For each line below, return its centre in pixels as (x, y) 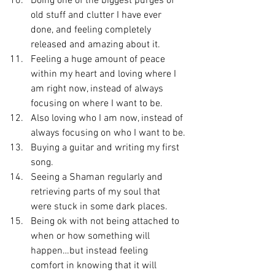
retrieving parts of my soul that (97, 192)
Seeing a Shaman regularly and (98, 177)
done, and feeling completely (92, 30)
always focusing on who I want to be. (108, 133)
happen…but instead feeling (91, 251)
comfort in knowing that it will (95, 266)
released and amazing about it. (95, 45)
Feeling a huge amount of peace (99, 60)
